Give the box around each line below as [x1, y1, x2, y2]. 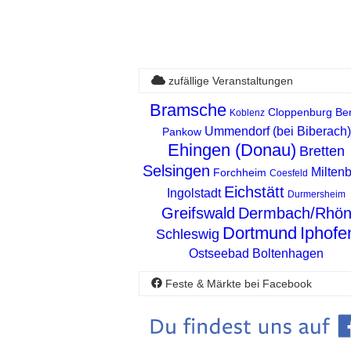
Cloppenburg [267, 105, 332, 118]
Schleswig [156, 226, 219, 242]
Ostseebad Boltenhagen [189, 246, 324, 260]
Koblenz [229, 107, 265, 118]
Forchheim [213, 165, 266, 179]
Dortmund [223, 223, 297, 243]
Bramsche [149, 100, 226, 120]
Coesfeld [270, 167, 308, 179]
